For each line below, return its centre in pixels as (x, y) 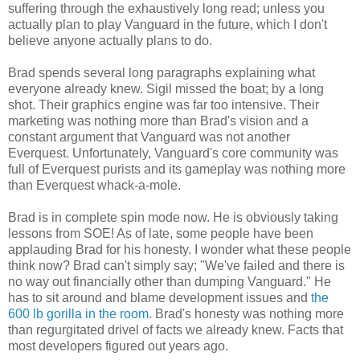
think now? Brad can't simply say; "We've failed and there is (176, 266)
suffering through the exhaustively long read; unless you (166, 9)
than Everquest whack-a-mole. (94, 186)
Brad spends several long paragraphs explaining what (162, 73)
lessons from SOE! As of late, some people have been (161, 234)
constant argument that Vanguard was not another (149, 137)
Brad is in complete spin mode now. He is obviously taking (173, 218)
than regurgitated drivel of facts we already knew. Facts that (176, 330)
